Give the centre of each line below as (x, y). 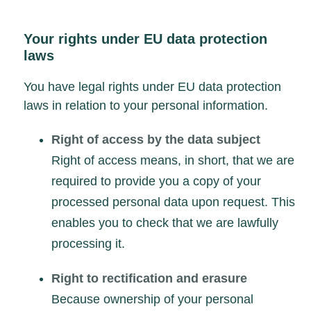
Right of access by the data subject (156, 139)
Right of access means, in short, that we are (173, 160)
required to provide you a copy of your (156, 181)
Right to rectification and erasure (149, 278)
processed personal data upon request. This (173, 202)
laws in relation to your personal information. (146, 105)
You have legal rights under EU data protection (152, 86)
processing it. (88, 243)
